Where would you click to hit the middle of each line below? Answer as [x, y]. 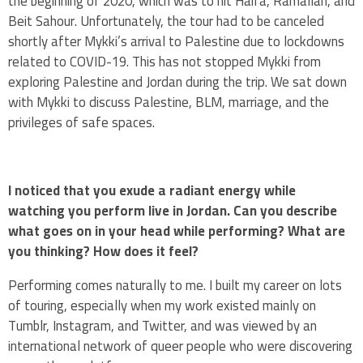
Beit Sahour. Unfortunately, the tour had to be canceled [166, 21]
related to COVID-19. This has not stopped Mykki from [164, 62]
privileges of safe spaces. [81, 123]
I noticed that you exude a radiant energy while [152, 190]
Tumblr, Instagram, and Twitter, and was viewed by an [162, 325]
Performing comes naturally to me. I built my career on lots [175, 285]
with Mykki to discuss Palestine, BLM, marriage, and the [169, 102]
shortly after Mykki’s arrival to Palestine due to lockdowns [176, 42]
